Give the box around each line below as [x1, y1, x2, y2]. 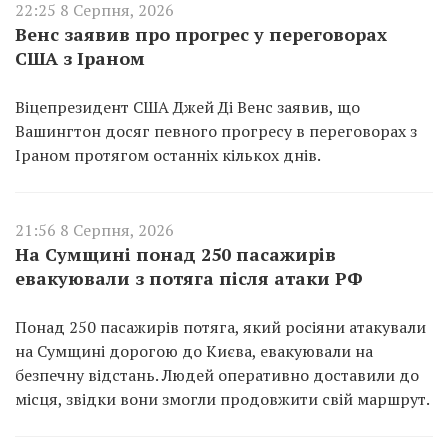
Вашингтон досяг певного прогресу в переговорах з [15, 119, 417, 142]
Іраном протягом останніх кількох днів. [15, 143, 321, 166]
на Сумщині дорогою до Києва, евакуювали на [15, 339, 373, 362]
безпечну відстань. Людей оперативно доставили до [15, 363, 419, 386]
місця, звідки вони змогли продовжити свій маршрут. [15, 387, 430, 410]
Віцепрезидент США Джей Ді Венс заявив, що [15, 95, 360, 118]
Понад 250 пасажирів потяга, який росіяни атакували [15, 315, 426, 338]
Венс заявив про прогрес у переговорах [15, 21, 387, 46]
